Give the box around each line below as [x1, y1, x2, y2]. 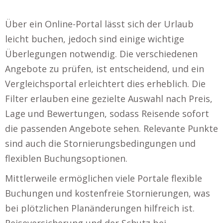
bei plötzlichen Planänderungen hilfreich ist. [5, 202, 195, 214]
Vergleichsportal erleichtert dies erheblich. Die [5, 77, 206, 90]
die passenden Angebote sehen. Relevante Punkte [5, 122, 218, 134]
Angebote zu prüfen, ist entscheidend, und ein [5, 62, 204, 75]
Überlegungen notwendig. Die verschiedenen [5, 47, 198, 60]
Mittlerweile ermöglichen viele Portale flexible [5, 172, 202, 184]
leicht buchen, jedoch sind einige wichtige [5, 32, 184, 45]
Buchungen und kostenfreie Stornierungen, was [5, 187, 210, 199]
